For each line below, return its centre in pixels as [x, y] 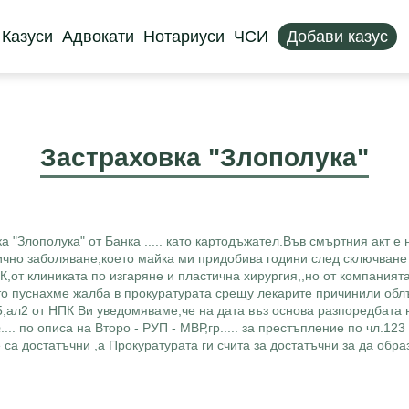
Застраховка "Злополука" [204, 157]
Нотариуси [184, 36]
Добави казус [337, 36]
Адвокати [98, 36]
